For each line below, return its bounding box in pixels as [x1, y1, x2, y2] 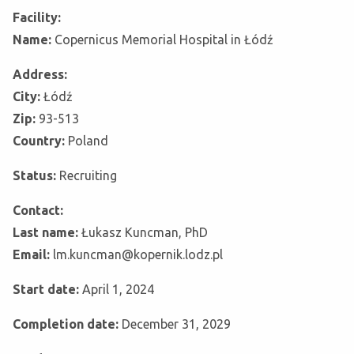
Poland [68, 134, 108, 149]
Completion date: [13, 317, 122, 332]
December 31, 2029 [122, 317, 231, 332]
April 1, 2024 [82, 282, 154, 297]
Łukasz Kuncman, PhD [81, 225, 208, 240]
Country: [13, 134, 68, 149]
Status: [13, 168, 59, 183]
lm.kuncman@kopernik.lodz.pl [53, 247, 223, 262]
